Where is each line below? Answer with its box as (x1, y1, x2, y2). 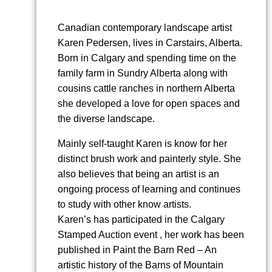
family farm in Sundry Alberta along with (58, 68, 228, 79)
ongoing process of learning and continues (58, 184, 240, 195)
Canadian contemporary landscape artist (58, 22, 232, 33)
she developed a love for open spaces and (58, 98, 240, 109)
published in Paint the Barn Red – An (58, 245, 217, 256)
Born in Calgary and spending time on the (58, 53, 236, 64)
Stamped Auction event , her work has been (58, 229, 244, 240)
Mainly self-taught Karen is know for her (58, 138, 227, 149)
